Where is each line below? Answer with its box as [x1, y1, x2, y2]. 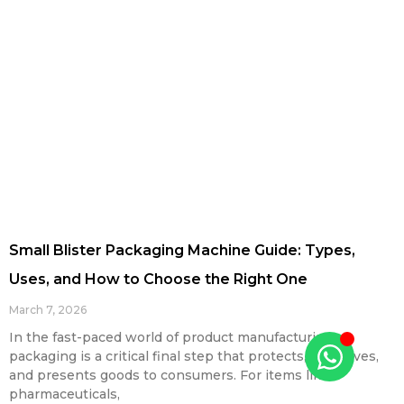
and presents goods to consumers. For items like [9, 367, 329, 384]
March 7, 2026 [9, 303, 87, 317]
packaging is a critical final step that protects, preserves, [9, 348, 379, 365]
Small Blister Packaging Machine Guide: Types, [9, 242, 355, 260]
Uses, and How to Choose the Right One [9, 271, 308, 289]
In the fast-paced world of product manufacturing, [9, 329, 335, 346]
